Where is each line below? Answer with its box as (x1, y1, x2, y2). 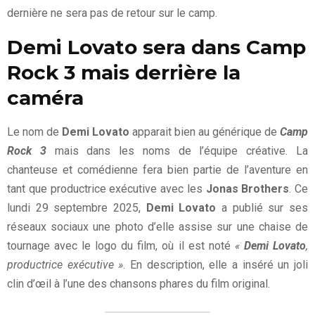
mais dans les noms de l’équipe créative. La (54, 144, 309, 158)
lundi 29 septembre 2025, (7, 201, 146, 215)
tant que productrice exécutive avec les (7, 182, 206, 196)
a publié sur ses (216, 201, 309, 215)
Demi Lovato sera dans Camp (7, 35, 306, 60)
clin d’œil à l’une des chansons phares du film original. (7, 277, 270, 291)
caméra (7, 86, 84, 110)
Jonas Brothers (205, 182, 290, 196)
